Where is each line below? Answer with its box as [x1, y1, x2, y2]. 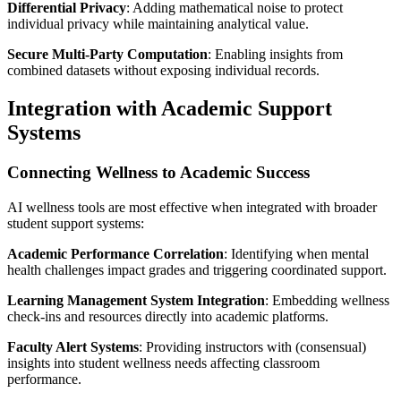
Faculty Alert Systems [7, 338, 139, 354]
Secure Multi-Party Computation [7, 47, 208, 63]
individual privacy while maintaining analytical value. [7, 16, 309, 32]
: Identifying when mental [224, 245, 369, 261]
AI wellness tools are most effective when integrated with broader [7, 199, 377, 215]
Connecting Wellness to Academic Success [7, 163, 310, 183]
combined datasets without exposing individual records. [7, 63, 320, 79]
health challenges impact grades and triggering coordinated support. [7, 261, 387, 277]
